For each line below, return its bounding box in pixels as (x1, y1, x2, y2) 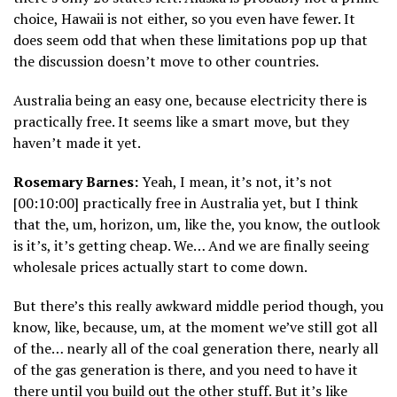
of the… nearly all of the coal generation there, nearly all (13, 339, 378, 359)
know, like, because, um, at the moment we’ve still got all (13, 317, 378, 338)
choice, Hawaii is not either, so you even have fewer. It (13, 9, 355, 29)
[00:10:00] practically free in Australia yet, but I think (13, 193, 358, 214)
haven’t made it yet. (13, 133, 141, 153)
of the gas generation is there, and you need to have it (13, 360, 358, 380)
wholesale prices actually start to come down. (13, 257, 307, 277)
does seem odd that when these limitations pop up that (13, 30, 368, 51)
